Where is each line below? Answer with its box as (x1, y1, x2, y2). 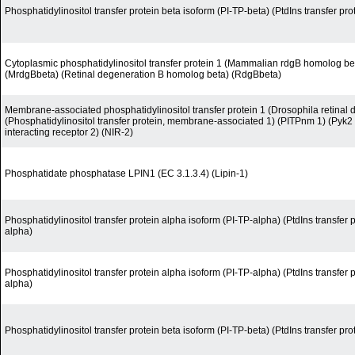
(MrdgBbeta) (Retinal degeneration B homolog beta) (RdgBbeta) (5, 69, 281, 81)
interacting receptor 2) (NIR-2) (5, 127, 133, 139)
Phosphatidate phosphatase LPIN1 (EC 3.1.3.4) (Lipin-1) (5, 168, 248, 180)
